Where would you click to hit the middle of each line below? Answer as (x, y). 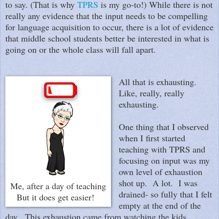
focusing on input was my (164, 160)
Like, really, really (151, 93)
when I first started (152, 138)
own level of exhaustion (160, 171)
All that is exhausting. (157, 81)
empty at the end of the (160, 205)
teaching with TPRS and (162, 149)
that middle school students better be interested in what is (107, 38)
